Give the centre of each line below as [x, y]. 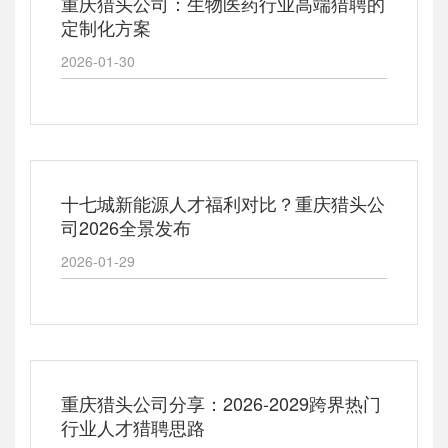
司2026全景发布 [126, 227]
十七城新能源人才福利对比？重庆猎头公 [223, 203]
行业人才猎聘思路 [133, 427]
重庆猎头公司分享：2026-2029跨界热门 [221, 403]
